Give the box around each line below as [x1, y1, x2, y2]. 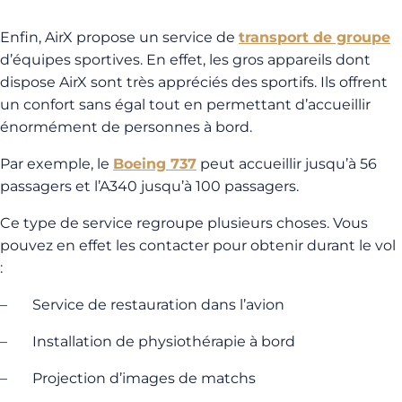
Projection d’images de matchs [32, 370, 259, 387]
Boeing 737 [113, 155, 197, 172]
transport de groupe [239, 29, 390, 46]
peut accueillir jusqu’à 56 [197, 155, 377, 172]
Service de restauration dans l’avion [32, 296, 288, 313]
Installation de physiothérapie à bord [32, 333, 299, 350]
